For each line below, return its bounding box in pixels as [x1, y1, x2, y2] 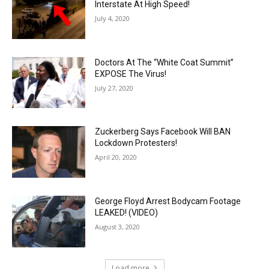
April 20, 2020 [95, 153, 138, 162]
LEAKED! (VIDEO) [95, 207, 159, 217]
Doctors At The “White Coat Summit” [95, 57, 234, 67]
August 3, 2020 [95, 222, 141, 231]
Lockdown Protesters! [95, 138, 178, 148]
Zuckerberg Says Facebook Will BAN [95, 127, 231, 137]
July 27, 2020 [95, 83, 134, 92]
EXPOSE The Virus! [95, 68, 167, 79]
